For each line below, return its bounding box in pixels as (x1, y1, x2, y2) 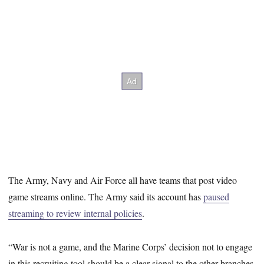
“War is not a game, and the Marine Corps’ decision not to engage (8, 240, 253, 253)
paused (203, 190, 230, 203)
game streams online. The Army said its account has (8, 190, 204, 203)
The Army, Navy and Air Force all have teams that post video (8, 173, 237, 186)
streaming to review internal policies (8, 206, 143, 219)
